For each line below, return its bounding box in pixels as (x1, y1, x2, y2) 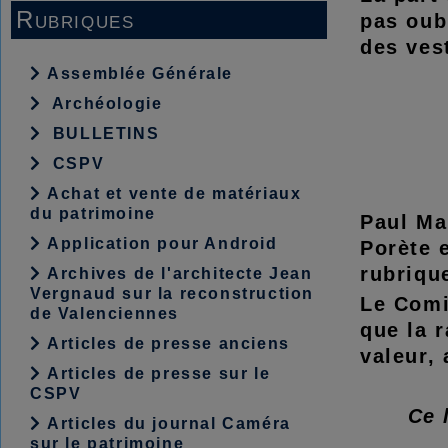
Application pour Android (41, 235, 278, 252)
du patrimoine (30, 205, 156, 222)
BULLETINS (47, 125, 160, 142)
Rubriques (16, 6, 135, 33)
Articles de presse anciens (41, 335, 290, 352)
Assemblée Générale (47, 65, 234, 82)
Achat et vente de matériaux (41, 185, 302, 202)
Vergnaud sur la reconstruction (30, 285, 315, 302)
